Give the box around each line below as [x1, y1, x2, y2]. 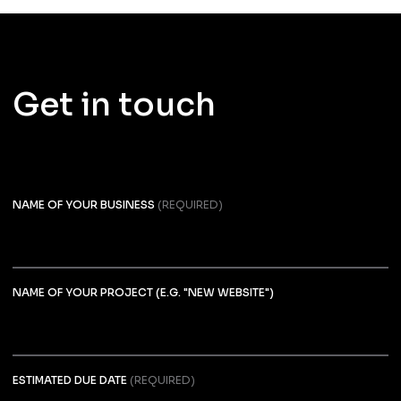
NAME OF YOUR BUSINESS [12, 197, 155, 211]
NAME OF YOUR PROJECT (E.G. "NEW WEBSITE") [12, 285, 274, 299]
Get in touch [12, 83, 216, 124]
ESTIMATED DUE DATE [12, 372, 127, 387]
